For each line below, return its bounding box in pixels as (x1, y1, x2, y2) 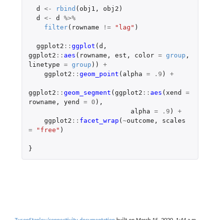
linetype (28, 60, 60, 68)
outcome (126, 116, 154, 124)
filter (44, 23, 68, 31)
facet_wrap (79, 116, 119, 124)
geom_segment (63, 88, 111, 96)
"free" (36, 126, 60, 134)
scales (162, 116, 186, 124)
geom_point (79, 70, 119, 78)
